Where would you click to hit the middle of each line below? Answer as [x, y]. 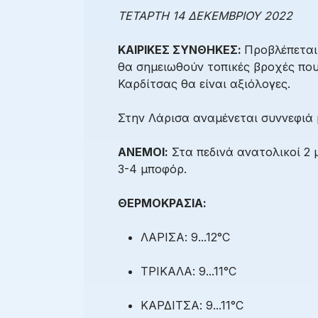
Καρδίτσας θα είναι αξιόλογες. [204, 84]
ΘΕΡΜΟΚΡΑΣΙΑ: [162, 203]
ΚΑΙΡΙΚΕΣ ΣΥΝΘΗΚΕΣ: [181, 50]
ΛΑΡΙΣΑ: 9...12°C [185, 237]
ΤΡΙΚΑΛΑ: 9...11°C [188, 272]
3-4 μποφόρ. [152, 169]
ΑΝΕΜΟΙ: [143, 152]
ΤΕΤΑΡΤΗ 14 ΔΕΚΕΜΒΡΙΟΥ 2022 [205, 16]
